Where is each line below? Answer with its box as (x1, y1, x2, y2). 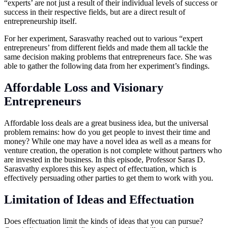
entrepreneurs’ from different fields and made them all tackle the (4, 43, 208, 52)
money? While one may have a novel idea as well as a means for (4, 136, 211, 146)
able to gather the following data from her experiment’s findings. (4, 62, 210, 71)
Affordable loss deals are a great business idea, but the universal (4, 118, 208, 127)
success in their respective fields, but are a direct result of (4, 8, 185, 17)
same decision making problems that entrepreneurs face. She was (4, 52, 212, 62)
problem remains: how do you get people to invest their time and (4, 127, 210, 136)
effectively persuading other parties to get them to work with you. (4, 173, 213, 182)
